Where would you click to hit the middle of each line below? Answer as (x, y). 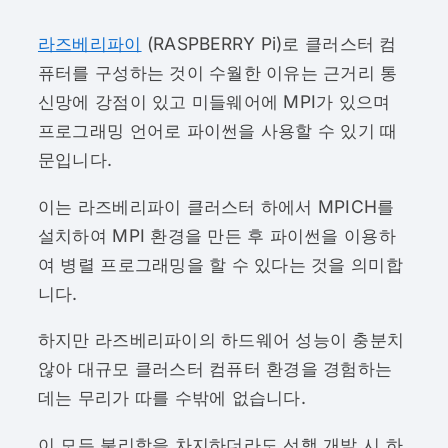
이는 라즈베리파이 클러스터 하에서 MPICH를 (216, 206)
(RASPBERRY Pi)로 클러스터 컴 (269, 44)
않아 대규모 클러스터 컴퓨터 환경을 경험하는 (215, 369)
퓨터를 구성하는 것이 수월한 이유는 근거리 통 (217, 73)
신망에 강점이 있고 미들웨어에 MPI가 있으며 (214, 102)
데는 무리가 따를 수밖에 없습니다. (171, 398)
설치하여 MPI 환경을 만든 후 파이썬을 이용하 (216, 235)
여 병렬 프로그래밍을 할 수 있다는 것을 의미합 (220, 264)
